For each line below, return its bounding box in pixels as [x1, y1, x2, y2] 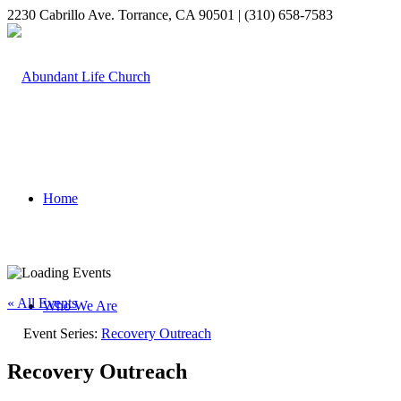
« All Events [7, 295, 77, 311]
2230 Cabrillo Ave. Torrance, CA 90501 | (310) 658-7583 [7, 7, 333, 22]
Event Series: [23, 326, 101, 341]
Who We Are [43, 298, 117, 313]
